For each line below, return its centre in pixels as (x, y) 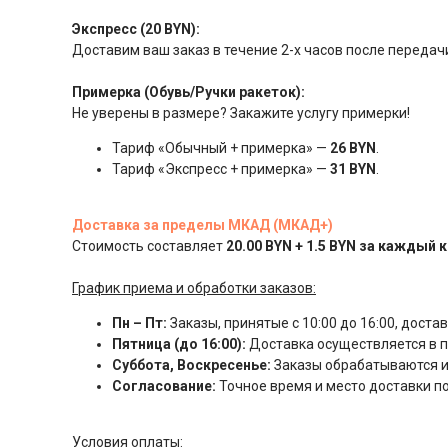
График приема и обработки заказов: (194, 287)
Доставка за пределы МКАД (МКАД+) (202, 224)
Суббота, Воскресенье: (191, 364)
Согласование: (164, 385)
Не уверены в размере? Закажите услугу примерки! (241, 112)
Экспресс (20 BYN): (136, 28)
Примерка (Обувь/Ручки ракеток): (188, 91)
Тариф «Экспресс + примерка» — (221, 168)
